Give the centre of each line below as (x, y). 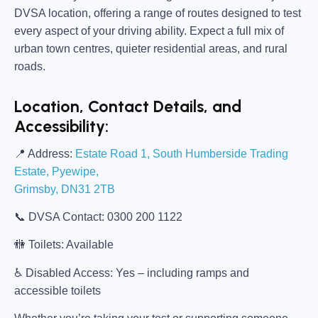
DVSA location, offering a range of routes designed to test (158, 13)
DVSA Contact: (66, 216)
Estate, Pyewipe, (56, 171)
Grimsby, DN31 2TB (65, 189)
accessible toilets (57, 290)
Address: (49, 153)
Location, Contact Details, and (128, 107)
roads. (30, 67)
